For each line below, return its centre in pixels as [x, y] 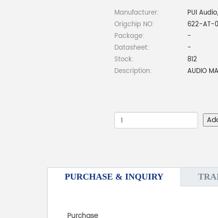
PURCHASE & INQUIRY [114, 177]
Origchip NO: [134, 25]
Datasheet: [132, 48]
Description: [133, 72]
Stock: [124, 60]
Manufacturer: [137, 13]
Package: [129, 36]
